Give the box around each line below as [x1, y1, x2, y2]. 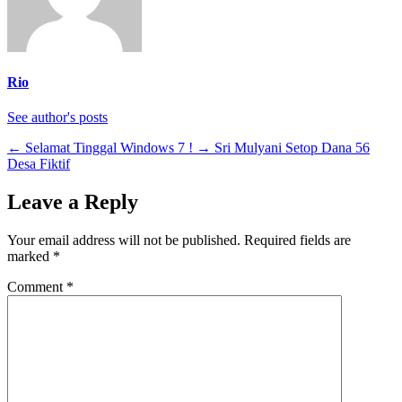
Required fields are [244, 232, 351, 249]
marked [7, 249, 53, 265]
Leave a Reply [7, 190, 138, 214]
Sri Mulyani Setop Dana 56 [214, 140, 370, 156]
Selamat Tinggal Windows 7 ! [25, 140, 193, 156]
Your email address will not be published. [7, 232, 240, 249]
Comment [7, 279, 66, 295]
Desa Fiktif [7, 156, 70, 172]
